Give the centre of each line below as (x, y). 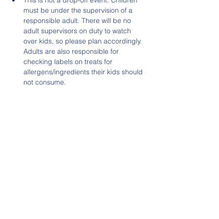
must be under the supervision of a (79, 10)
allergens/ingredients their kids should (84, 72)
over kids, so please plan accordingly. (84, 41)
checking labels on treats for (69, 62)
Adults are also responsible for (72, 51)
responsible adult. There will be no (78, 21)
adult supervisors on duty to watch (78, 31)
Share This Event (49, 152)
